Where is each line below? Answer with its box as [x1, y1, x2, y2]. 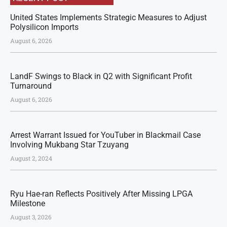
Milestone [10, 199, 45, 208]
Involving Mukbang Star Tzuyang [10, 140, 129, 149]
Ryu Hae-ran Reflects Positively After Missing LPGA [10, 189, 193, 199]
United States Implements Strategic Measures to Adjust [10, 13, 207, 22]
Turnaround [10, 81, 52, 91]
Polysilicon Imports [10, 22, 79, 32]
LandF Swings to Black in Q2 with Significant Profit [10, 71, 192, 81]
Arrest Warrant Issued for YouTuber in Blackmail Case [10, 130, 201, 140]
